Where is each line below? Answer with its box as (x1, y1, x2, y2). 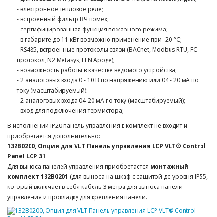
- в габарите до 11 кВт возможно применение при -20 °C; (17, 35, 182, 44)
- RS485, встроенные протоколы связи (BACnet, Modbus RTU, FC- (17, 45, 199, 54)
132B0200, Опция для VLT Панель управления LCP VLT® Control (7, 142, 206, 150)
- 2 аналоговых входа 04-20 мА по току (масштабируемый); (17, 96, 185, 105)
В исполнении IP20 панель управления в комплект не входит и (7, 122, 187, 130)
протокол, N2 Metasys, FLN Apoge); (17, 55, 115, 64)
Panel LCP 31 (7, 152, 46, 160)
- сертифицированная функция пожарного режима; (17, 25, 168, 33)
